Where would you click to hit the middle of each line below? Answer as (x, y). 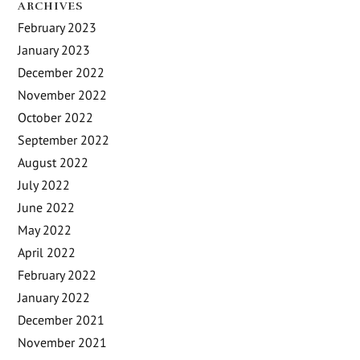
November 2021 (63, 342)
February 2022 (57, 274)
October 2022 (56, 117)
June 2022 (47, 207)
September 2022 (64, 139)
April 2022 (47, 252)
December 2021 (61, 319)
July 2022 (44, 184)
